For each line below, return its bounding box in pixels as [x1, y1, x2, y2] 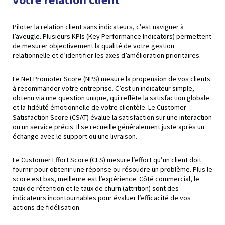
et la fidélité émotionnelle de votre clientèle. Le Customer [13, 102, 186, 112]
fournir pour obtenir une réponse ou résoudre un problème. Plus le [13, 164, 212, 174]
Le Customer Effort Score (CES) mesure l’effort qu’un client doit [13, 155, 201, 164]
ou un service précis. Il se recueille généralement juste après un [13, 122, 204, 131]
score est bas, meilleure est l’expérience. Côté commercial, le [13, 174, 199, 183]
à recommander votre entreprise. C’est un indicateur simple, [13, 83, 194, 93]
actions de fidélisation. [13, 202, 81, 212]
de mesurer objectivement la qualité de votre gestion [13, 41, 174, 50]
